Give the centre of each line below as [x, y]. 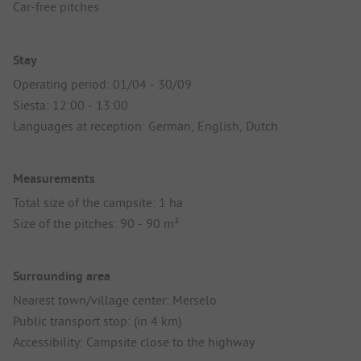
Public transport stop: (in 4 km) [97, 321]
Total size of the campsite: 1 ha [98, 202]
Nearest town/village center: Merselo [115, 300]
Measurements [54, 178]
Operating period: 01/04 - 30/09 [102, 83]
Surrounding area [62, 276]
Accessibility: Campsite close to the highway [134, 342]
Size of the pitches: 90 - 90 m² [96, 223]
